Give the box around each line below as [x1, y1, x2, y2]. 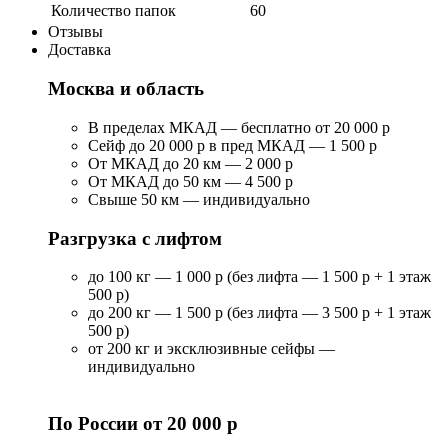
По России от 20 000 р [48, 413, 238, 434]
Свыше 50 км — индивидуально [88, 190, 310, 208]
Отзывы [48, 23, 103, 41]
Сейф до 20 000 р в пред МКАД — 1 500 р [88, 136, 377, 154]
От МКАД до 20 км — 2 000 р [88, 154, 293, 172]
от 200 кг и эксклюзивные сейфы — [88, 340, 335, 358]
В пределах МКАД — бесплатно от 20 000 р [88, 118, 390, 136]
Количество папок [51, 2, 176, 20]
